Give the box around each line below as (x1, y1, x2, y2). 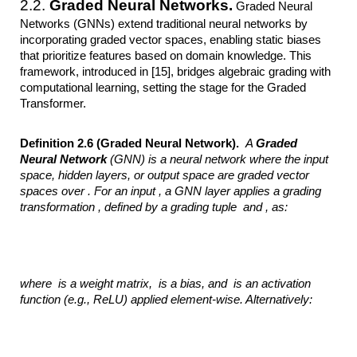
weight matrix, (80, 277, 156, 291)
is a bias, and (159, 277, 231, 291)
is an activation (233, 277, 312, 291)
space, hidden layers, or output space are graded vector (20, 168, 310, 182)
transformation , (20, 200, 102, 214)
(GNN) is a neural (110, 152, 202, 166)
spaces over (20, 184, 85, 198)
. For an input (88, 184, 156, 198)
